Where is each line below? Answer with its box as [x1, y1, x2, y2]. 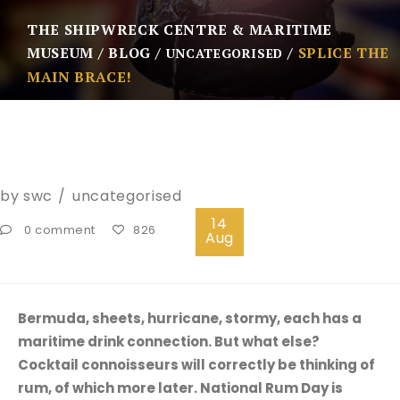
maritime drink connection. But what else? [18, 331, 320, 351]
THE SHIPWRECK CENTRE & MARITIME [27, 19, 332, 39]
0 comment [24, 221, 96, 239]
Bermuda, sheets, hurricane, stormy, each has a [18, 308, 362, 328]
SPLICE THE [297, 42, 390, 62]
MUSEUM [27, 42, 94, 62]
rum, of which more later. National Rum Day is [18, 378, 343, 397]
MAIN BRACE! [27, 66, 133, 87]
